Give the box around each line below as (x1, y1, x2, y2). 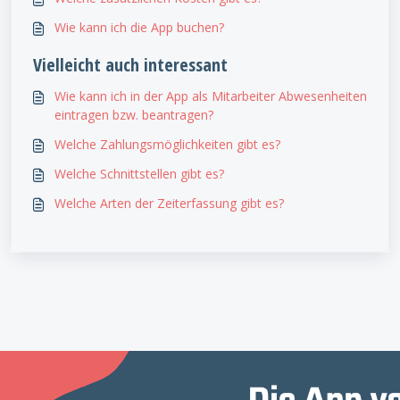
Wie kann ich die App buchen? (54, 19, 224, 36)
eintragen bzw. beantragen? (54, 106, 213, 123)
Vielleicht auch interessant (33, 53, 228, 77)
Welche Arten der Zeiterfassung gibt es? (54, 195, 284, 212)
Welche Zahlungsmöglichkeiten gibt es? (54, 136, 280, 153)
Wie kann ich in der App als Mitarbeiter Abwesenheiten (54, 87, 367, 104)
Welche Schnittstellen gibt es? (54, 165, 224, 182)
